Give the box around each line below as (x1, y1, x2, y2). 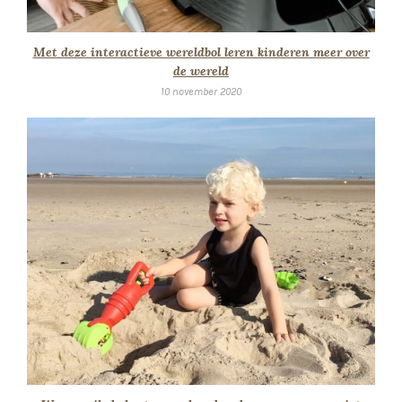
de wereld (173, 62, 229, 79)
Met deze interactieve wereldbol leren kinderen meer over (32, 43, 370, 60)
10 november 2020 (161, 84, 241, 98)
